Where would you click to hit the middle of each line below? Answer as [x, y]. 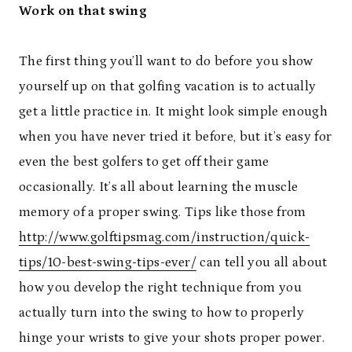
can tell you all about [262, 263]
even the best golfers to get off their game [144, 162]
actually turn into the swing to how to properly [161, 313]
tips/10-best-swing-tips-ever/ [108, 263]
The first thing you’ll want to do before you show [166, 62]
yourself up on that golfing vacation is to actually [168, 87]
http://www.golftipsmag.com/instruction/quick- [165, 238]
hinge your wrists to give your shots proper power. [172, 338]
